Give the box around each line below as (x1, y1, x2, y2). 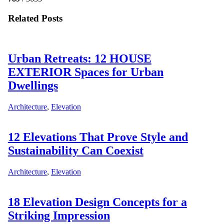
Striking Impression (7, 209, 110, 222)
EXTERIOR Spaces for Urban (7, 65, 163, 79)
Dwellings (7, 79, 58, 92)
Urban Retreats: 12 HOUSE (7, 52, 151, 65)
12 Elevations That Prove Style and (7, 130, 188, 144)
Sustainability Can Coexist (7, 144, 143, 157)
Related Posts (7, 12, 62, 23)
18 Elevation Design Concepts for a (7, 195, 187, 209)
